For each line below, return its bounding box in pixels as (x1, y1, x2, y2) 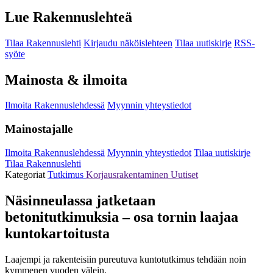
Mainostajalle (5, 122, 73, 136)
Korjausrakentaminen (86, 169, 171, 180)
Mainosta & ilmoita (5, 71, 127, 88)
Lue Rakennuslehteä (5, 9, 132, 25)
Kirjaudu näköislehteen (83, 37, 172, 48)
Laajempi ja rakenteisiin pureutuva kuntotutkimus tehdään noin (5, 253, 246, 264)
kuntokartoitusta (5, 225, 110, 241)
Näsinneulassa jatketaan (5, 192, 155, 208)
